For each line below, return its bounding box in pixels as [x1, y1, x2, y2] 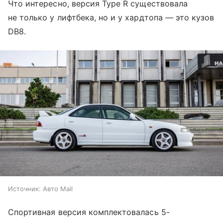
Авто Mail [43, 184, 73, 193]
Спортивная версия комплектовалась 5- [8, 207, 170, 217]
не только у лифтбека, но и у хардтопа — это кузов [8, 12, 215, 23]
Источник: [8, 184, 41, 193]
